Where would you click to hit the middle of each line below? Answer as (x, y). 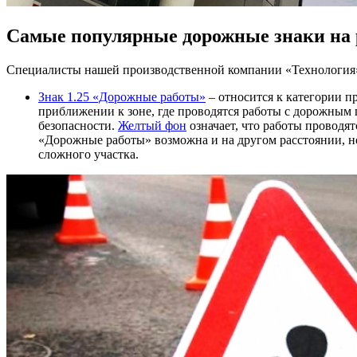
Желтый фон (152, 126)
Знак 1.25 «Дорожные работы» (122, 97)
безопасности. (78, 126)
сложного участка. (88, 155)
